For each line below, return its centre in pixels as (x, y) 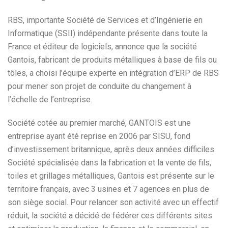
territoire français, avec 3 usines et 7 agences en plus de (108, 189)
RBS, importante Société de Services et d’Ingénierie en (105, 20)
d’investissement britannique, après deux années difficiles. (112, 149)
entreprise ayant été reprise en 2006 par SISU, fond (99, 136)
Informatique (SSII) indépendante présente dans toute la (108, 33)
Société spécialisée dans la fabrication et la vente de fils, (109, 163)
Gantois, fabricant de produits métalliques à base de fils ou (112, 60)
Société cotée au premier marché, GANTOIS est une (99, 123)
